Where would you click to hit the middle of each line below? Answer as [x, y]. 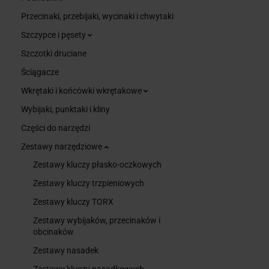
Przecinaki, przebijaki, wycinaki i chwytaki [97, 16]
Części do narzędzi [56, 128]
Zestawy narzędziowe [62, 146]
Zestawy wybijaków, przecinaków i [97, 220]
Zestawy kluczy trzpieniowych [89, 183]
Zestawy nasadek [66, 250]
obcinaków [53, 231]
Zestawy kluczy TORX [73, 201]
